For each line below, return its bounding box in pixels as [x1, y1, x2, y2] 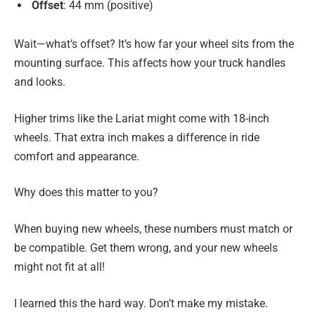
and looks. [14, 75, 65, 89]
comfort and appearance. [14, 149, 139, 163]
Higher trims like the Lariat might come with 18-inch [14, 111, 269, 125]
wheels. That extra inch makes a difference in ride [14, 130, 259, 144]
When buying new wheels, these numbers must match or [14, 221, 292, 236]
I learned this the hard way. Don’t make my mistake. [14, 296, 268, 310]
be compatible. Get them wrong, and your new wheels [14, 240, 278, 255]
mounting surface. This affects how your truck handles [14, 56, 285, 70]
